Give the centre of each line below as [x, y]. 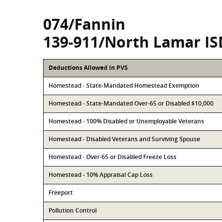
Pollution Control [73, 210]
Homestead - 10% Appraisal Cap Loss [101, 175]
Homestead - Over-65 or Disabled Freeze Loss [112, 157]
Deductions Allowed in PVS [88, 68]
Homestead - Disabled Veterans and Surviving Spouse [124, 139]
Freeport [61, 193]
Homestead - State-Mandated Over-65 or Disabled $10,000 [131, 103]
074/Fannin [84, 24]
